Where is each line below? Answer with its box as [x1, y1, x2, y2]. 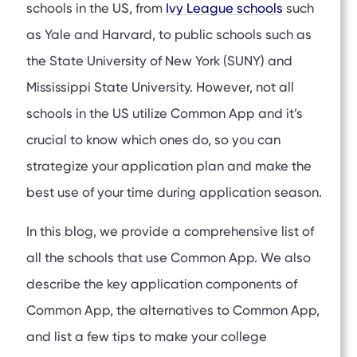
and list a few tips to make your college [26, 329, 267, 345]
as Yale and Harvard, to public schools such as [26, 27, 312, 43]
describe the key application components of [26, 277, 297, 292]
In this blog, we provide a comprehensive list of [26, 224, 314, 240]
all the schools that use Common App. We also [26, 250, 311, 266]
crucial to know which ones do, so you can [26, 132, 280, 148]
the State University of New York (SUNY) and [26, 53, 292, 69]
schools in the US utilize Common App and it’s [26, 106, 303, 122]
